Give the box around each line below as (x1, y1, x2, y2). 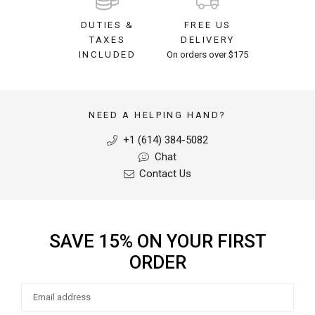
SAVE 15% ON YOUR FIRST (49, 230, 266, 252)
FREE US (184, 19, 231, 30)
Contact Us (136, 167, 192, 180)
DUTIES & (80, 19, 134, 30)
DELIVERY (180, 34, 235, 45)
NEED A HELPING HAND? (89, 109, 226, 120)
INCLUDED (78, 49, 136, 60)
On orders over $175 (167, 49, 249, 60)
